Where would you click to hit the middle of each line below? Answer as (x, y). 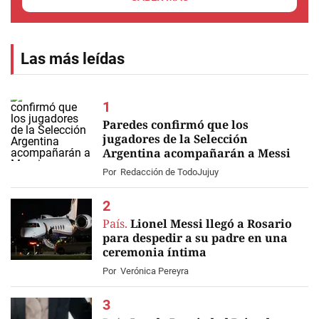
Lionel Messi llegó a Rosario (211, 224)
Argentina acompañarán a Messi (197, 153)
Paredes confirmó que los (176, 125)
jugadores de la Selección (175, 139)
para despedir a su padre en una (195, 238)
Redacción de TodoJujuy (169, 172)
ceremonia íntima (155, 252)
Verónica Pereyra (155, 271)
